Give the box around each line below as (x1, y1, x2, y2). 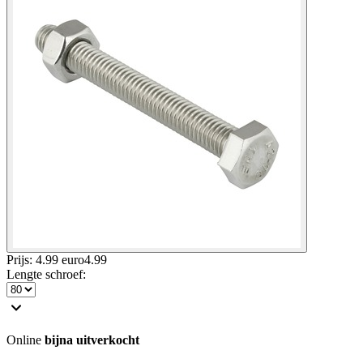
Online (6, 332, 45, 347)
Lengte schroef (6, 267, 83, 281)
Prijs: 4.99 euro (6, 252, 84, 267)
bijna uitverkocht (45, 332, 139, 347)
